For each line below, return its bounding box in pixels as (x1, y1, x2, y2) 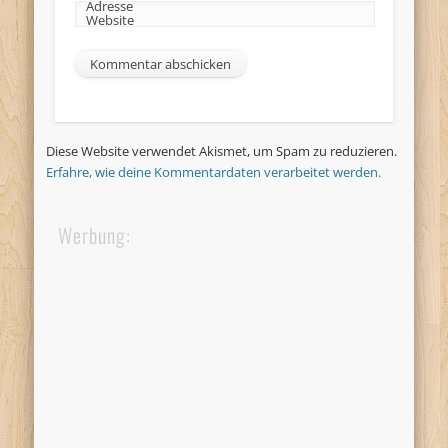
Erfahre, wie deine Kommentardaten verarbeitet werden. (46, 163, 382, 182)
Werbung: (58, 220, 132, 251)
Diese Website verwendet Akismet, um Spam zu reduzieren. (46, 142, 398, 161)
